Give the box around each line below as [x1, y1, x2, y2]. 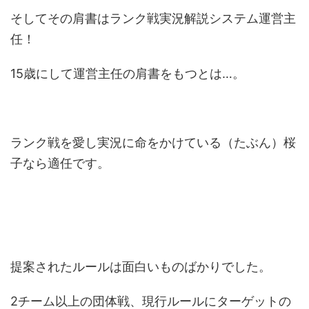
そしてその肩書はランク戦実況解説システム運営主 [10, 11, 296, 26]
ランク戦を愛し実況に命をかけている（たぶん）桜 [10, 135, 296, 150]
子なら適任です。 [10, 156, 110, 170]
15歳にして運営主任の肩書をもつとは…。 [10, 66, 245, 81]
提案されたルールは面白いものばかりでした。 [10, 259, 271, 274]
